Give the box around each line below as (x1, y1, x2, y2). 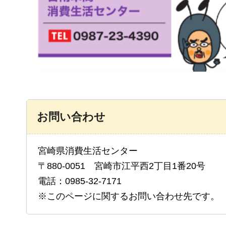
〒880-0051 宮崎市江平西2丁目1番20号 (38, 160, 205, 171)
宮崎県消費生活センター (38, 145, 143, 156)
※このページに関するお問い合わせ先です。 (38, 191, 219, 201)
